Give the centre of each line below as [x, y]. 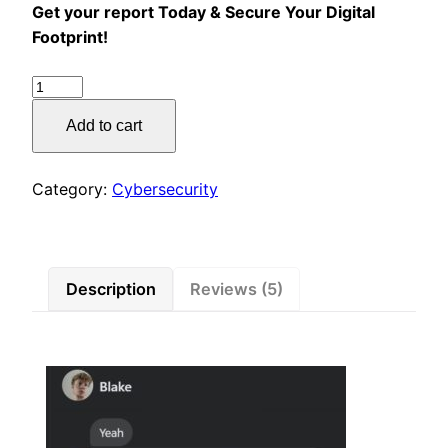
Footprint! [70, 37]
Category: [72, 189]
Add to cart [104, 126]
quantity [62, 160]
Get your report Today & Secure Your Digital [203, 12]
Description [110, 288]
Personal [63, 110]
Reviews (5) [237, 288]
